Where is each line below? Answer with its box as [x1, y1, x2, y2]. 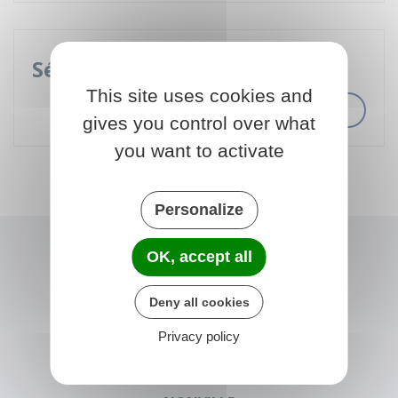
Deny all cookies [148, 294, 250, 309]
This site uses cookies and [85, 84, 313, 106]
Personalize [155, 200, 243, 219]
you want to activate [114, 139, 284, 161]
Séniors [32, 54, 111, 84]
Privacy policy [158, 328, 240, 344]
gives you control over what [83, 112, 315, 133]
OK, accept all [146, 247, 252, 266]
